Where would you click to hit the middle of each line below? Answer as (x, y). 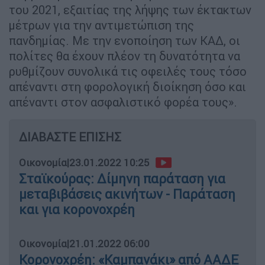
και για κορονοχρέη (77, 209)
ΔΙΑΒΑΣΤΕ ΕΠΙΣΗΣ (70, 137)
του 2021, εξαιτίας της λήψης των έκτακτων (130, 9)
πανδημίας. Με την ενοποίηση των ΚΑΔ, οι (125, 40)
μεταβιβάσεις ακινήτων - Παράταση (127, 194)
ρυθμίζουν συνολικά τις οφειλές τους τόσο (128, 71)
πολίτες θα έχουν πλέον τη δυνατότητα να (125, 56)
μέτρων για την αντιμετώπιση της (101, 25)
